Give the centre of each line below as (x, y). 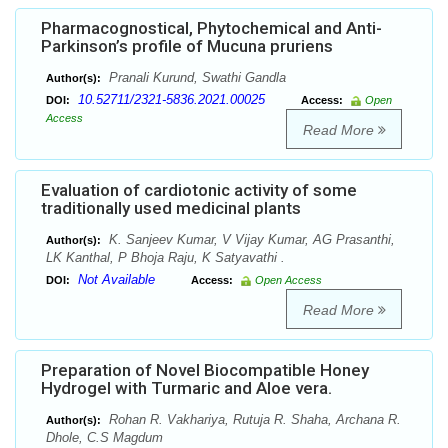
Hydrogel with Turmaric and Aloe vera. (186, 388)
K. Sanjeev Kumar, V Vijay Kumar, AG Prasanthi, (250, 240)
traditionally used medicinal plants (171, 208)
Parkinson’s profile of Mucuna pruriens (187, 46)
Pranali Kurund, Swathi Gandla (195, 78)
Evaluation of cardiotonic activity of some (199, 190)
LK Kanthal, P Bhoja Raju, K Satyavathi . (165, 258)
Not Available (116, 280)
